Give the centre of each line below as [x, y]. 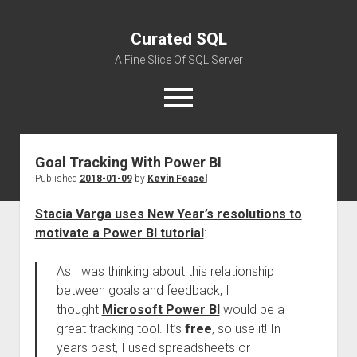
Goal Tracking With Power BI [128, 162]
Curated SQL [178, 39]
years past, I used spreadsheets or [153, 348]
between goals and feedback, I [143, 290]
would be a [252, 310]
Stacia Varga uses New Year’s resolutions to [168, 214]
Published [57, 178]
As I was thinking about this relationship [165, 271]
